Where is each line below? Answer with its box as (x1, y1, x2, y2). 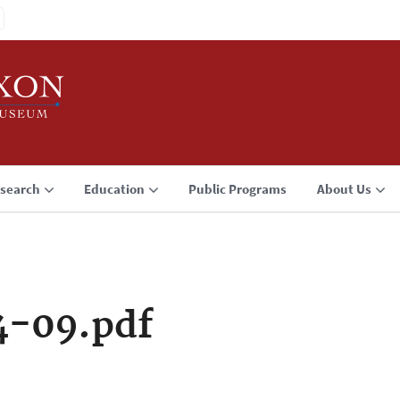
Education (84, 180, 145, 197)
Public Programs (188, 180, 287, 197)
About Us (317, 180, 371, 197)
